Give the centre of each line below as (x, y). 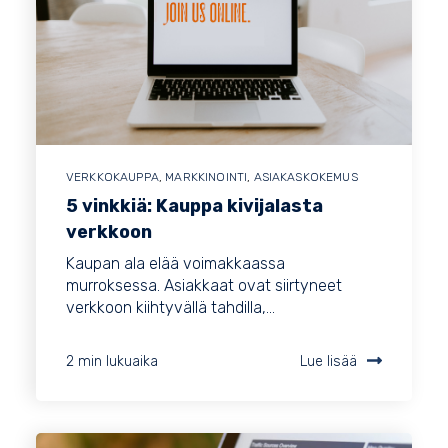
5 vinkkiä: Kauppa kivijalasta (194, 206)
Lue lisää (328, 362)
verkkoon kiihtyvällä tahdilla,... (170, 308)
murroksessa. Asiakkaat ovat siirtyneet (204, 286)
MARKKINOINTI (206, 177)
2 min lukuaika (112, 362)
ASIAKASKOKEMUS (305, 177)
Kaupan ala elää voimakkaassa (175, 264)
